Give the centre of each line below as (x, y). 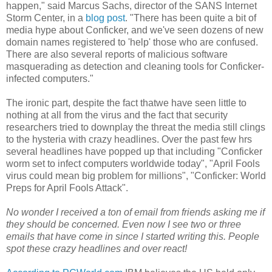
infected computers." (50, 79)
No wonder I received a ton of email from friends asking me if (135, 212)
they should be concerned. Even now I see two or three (124, 225)
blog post (105, 18)
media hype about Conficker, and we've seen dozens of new (135, 30)
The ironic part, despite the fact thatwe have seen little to (126, 103)
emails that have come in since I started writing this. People (133, 237)
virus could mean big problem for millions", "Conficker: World (136, 176)
